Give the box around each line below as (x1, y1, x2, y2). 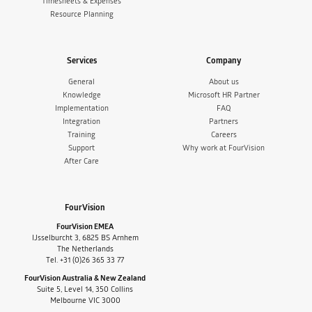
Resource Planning (49, 8, 114, 21)
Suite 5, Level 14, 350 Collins (37, 283, 133, 296)
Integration (63, 116, 100, 128)
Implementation (54, 102, 109, 115)
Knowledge (62, 89, 101, 102)
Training (68, 129, 95, 141)
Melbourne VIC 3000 (49, 295, 120, 307)
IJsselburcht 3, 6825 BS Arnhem (31, 232, 139, 244)
